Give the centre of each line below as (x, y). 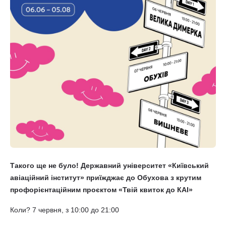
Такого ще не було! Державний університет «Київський (109, 165)
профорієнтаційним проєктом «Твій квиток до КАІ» (101, 190)
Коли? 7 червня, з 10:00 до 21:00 (65, 210)
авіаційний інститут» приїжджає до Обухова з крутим (106, 178)
